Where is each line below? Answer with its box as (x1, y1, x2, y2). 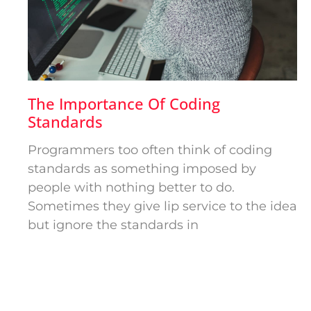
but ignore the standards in (28, 217, 199, 233)
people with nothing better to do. (28, 179, 235, 195)
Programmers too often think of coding (28, 142, 272, 158)
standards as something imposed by (28, 160, 256, 176)
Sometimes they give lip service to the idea (28, 198, 297, 214)
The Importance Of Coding (28, 92, 220, 114)
